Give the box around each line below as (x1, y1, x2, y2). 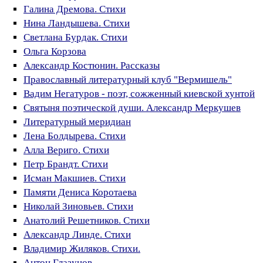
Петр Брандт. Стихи (23, 159, 108, 170)
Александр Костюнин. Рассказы (23, 60, 160, 71)
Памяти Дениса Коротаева (23, 187, 137, 198)
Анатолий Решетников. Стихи (23, 215, 150, 226)
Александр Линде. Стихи (23, 229, 131, 240)
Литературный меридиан (23, 116, 131, 127)
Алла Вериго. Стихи (23, 144, 109, 156)
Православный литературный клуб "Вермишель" (23, 74, 232, 85)
